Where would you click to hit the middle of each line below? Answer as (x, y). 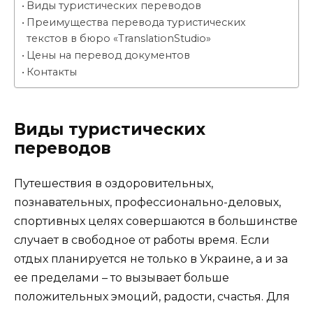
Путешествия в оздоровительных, (114, 184)
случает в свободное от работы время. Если (142, 240)
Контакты (51, 72)
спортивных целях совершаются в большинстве (156, 221)
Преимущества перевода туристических (136, 23)
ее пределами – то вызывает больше (122, 278)
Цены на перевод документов (108, 56)
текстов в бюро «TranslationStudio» (118, 39)
